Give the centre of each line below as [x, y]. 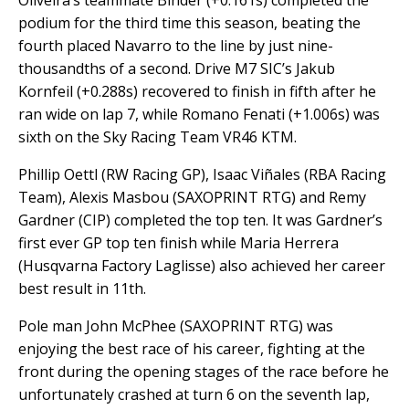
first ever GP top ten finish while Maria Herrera [178, 243]
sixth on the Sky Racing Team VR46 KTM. [157, 137]
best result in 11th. [82, 289]
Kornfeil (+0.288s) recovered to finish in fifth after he [197, 92]
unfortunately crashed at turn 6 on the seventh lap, [194, 395]
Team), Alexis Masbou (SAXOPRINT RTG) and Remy [192, 198]
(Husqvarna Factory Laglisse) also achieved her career [202, 266]
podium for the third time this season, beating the [189, 23]
